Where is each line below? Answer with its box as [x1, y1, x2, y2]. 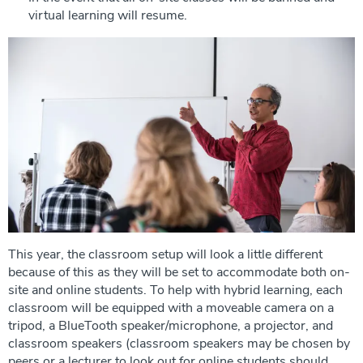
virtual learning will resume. [28, 6, 187, 24]
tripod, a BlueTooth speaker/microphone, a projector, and [8, 316, 333, 335]
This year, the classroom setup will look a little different [8, 245, 322, 263]
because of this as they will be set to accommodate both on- [8, 263, 350, 281]
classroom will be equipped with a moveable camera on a [8, 298, 334, 317]
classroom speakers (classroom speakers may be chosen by [8, 334, 350, 352]
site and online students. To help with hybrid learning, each [8, 280, 343, 299]
